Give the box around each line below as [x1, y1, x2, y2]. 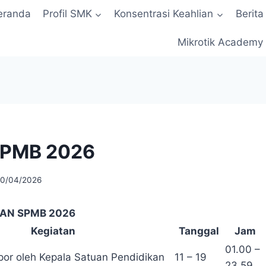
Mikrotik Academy [177, 36, 263, 48]
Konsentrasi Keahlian [114, 8, 214, 20]
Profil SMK [42, 8, 92, 20]
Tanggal [178, 225, 219, 237]
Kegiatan [31, 225, 75, 237]
